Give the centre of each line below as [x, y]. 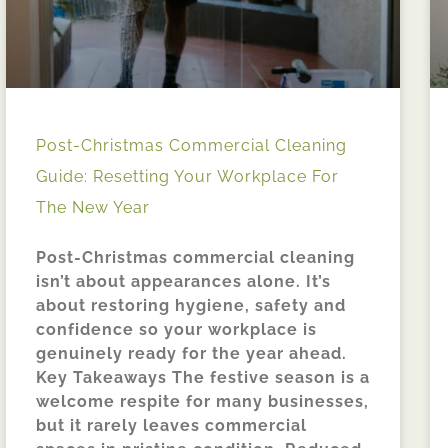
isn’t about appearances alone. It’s [183, 281]
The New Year [93, 207]
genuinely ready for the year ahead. [191, 353]
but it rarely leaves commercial [171, 425]
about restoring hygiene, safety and [191, 305]
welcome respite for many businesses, [202, 401]
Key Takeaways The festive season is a [203, 377]
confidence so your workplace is [176, 329]
